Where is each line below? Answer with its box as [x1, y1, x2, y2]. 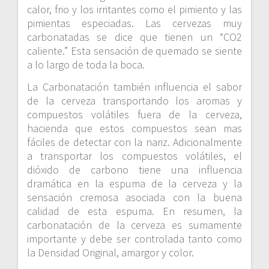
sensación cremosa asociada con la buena [27, 190, 242, 205]
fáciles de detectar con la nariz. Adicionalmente [27, 135, 242, 150]
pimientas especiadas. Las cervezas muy [27, 16, 242, 31]
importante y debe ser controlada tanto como [27, 232, 242, 246]
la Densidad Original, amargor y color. [27, 246, 194, 260]
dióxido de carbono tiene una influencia [27, 163, 242, 177]
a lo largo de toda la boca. [27, 58, 145, 72]
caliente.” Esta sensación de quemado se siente [27, 44, 242, 58]
